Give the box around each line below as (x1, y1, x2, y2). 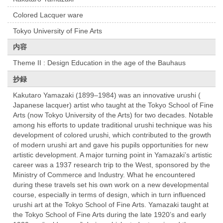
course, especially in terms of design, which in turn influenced (13, 190, 206, 199)
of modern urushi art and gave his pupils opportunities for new (13, 140, 209, 149)
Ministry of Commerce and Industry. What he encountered (13, 170, 196, 179)
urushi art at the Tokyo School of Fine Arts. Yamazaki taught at (13, 200, 209, 209)
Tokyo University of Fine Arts (13, 26, 103, 35)
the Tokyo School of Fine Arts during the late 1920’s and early (13, 210, 207, 219)
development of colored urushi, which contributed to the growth (13, 130, 212, 139)
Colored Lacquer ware (13, 10, 84, 19)
